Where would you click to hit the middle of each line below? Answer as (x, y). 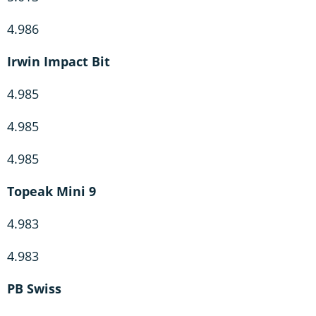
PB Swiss (34, 288)
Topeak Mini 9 (51, 191)
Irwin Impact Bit (59, 61)
